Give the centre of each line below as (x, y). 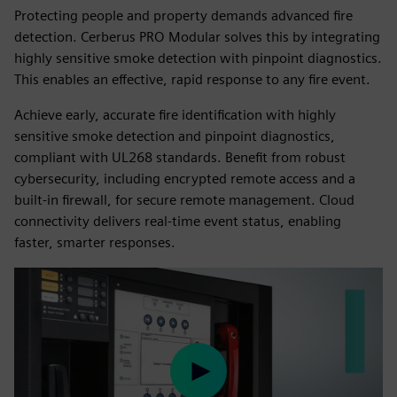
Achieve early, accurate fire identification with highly (175, 115)
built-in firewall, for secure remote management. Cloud (184, 200)
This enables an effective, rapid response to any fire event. (192, 79)
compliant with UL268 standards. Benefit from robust (180, 157)
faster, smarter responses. (95, 242)
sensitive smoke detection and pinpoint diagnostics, (175, 136)
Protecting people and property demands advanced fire (183, 16)
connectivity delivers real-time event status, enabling (178, 221)
